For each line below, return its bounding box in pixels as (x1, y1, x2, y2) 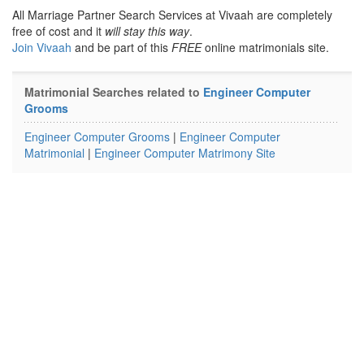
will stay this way (105, 23, 189, 39)
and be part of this (75, 39, 171, 55)
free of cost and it (12, 23, 105, 39)
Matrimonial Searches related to (24, 84, 203, 100)
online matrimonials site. (201, 39, 329, 55)
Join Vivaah (12, 39, 75, 55)
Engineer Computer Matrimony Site (94, 145, 275, 161)
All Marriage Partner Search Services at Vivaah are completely (12, 6, 332, 23)
